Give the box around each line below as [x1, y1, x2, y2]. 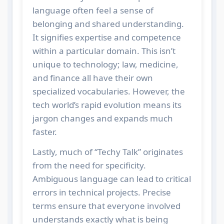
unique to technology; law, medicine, [32, 58, 178, 70]
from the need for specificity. [32, 159, 146, 171]
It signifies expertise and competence [32, 31, 181, 43]
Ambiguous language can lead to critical [32, 172, 191, 184]
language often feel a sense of [32, 4, 153, 16]
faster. [32, 125, 57, 137]
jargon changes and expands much [32, 112, 173, 124]
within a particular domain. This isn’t [32, 44, 175, 56]
